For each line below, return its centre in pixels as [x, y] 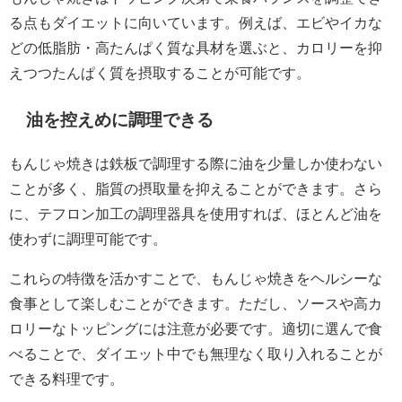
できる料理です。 [66, 379]
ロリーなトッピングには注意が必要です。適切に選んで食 [196, 329]
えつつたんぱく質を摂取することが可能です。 [160, 73]
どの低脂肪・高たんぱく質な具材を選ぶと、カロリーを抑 [196, 48]
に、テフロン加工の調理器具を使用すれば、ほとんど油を [196, 214]
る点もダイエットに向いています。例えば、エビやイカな [196, 23]
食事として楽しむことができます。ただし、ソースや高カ [196, 304]
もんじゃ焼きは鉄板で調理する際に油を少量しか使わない [196, 164]
